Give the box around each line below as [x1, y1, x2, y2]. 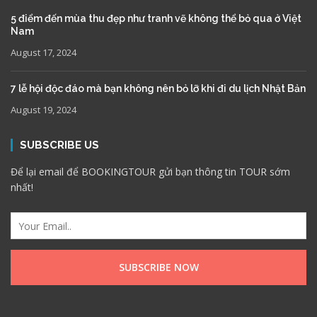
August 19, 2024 [11, 103, 76, 116]
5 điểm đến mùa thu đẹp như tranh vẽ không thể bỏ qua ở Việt [11, 13, 301, 24]
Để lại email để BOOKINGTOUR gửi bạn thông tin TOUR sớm [11, 165, 290, 178]
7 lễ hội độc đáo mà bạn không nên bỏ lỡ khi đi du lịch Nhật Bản [11, 83, 306, 94]
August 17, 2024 [11, 46, 76, 59]
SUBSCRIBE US [20, 139, 99, 151]
